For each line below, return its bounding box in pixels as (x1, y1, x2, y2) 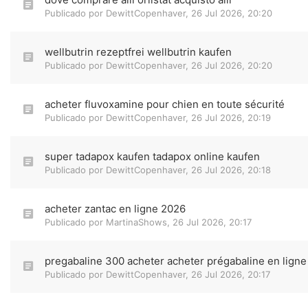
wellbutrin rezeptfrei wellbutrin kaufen (45, 45, 232, 58)
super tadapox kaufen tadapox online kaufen (45, 150, 260, 163)
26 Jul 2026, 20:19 (191, 112, 271, 123)
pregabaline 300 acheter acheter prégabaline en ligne (45, 254, 307, 267)
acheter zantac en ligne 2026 (45, 202, 186, 215)
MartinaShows (106, 217, 167, 228)
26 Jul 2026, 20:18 (191, 164, 271, 175)
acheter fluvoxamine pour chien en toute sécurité (45, 98, 285, 111)
